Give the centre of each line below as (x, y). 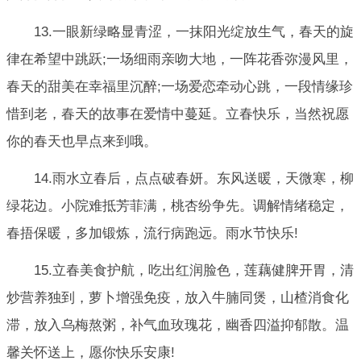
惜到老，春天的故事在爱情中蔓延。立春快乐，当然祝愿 (178, 114)
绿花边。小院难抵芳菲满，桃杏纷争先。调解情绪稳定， (178, 205)
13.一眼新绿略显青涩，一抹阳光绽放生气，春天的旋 (194, 31)
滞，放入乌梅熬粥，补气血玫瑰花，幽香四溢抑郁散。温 (178, 326)
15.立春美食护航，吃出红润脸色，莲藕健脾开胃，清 (194, 271)
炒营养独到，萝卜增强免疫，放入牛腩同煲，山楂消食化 (178, 298)
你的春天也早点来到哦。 (82, 141)
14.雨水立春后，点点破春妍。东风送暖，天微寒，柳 (194, 178)
